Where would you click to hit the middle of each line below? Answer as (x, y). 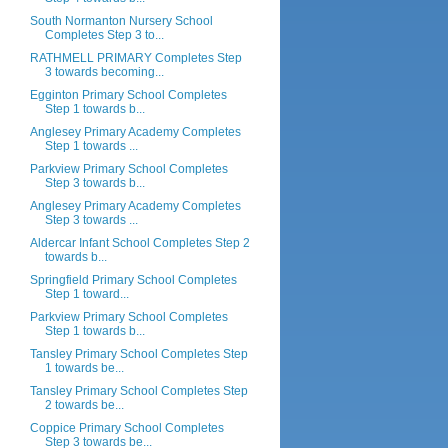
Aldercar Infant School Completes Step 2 (139, 243)
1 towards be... (84, 368)
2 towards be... (84, 405)
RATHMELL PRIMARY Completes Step (135, 58)
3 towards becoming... (104, 72)
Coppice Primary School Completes (126, 428)
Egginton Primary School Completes (128, 95)
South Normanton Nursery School (121, 21)
